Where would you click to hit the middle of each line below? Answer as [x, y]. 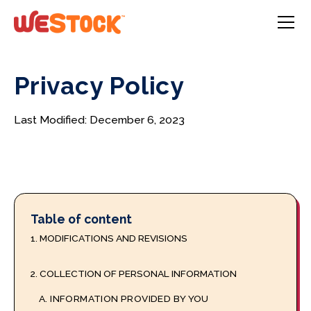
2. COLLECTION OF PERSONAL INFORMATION [134, 274]
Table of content [82, 219]
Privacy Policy [99, 86]
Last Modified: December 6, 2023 [99, 119]
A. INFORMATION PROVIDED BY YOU [124, 298]
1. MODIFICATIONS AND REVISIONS [109, 238]
